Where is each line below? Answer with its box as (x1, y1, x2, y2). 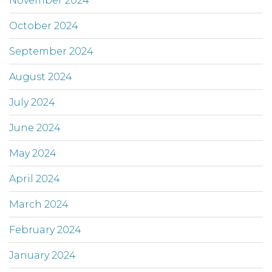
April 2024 (9, 173, 60, 185)
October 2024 (9, 20, 78, 32)
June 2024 (9, 122, 61, 134)
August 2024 (9, 71, 72, 83)
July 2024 (9, 97, 55, 109)
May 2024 (9, 148, 56, 160)
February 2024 (9, 224, 81, 236)
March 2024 (9, 199, 69, 211)
